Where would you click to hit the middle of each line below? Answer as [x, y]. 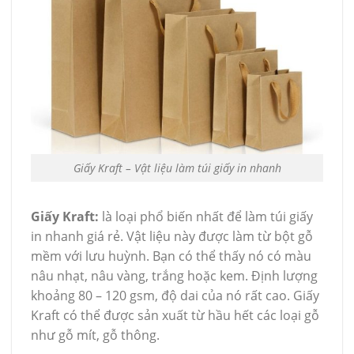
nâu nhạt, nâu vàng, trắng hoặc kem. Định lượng [174, 275]
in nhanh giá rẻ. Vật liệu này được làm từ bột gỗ [172, 236]
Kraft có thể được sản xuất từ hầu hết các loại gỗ [175, 315]
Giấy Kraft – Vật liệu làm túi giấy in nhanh [177, 168]
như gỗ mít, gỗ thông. [97, 335]
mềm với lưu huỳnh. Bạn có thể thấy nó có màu [171, 256]
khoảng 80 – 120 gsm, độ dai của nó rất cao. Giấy [175, 295]
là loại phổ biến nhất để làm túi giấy [206, 216]
